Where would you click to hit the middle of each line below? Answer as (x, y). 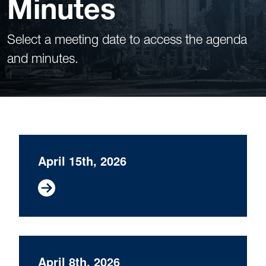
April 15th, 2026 (82, 161)
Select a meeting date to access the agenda (127, 39)
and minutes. (43, 58)
